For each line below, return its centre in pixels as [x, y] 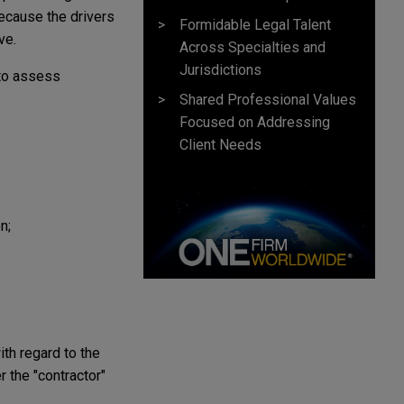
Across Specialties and [252, 48]
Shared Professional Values [268, 100]
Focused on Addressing [255, 123]
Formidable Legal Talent [255, 25]
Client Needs [220, 145]
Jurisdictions [220, 70]
